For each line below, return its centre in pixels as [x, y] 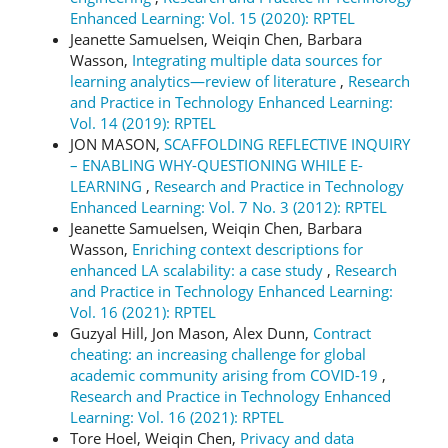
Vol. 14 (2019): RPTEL [143, 122]
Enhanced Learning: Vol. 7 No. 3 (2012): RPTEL [228, 206]
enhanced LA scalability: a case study [198, 269]
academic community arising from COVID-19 [226, 374]
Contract [342, 332]
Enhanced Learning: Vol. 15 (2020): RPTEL [212, 17]
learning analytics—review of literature [205, 80]
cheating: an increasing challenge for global [218, 353]
